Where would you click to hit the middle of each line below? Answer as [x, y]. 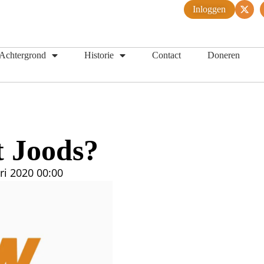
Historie [99, 55]
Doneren [224, 55]
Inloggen [209, 9]
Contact [166, 55]
